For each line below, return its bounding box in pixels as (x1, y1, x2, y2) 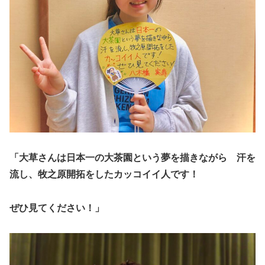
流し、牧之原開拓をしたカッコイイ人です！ (9, 169, 199, 179)
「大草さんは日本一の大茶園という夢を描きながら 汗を (9, 152, 256, 163)
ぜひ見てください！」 (9, 202, 104, 213)
